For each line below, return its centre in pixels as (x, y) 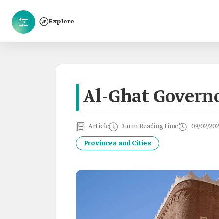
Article (99, 126)
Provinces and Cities (118, 143)
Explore (62, 22)
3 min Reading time (150, 126)
